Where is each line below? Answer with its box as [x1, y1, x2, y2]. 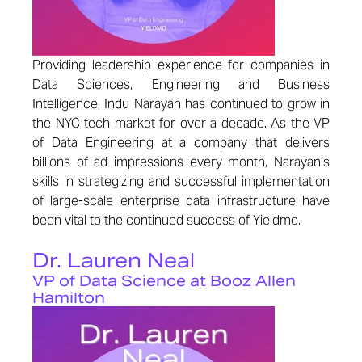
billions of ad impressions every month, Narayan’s [32, 154, 330, 170]
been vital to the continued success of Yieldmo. [32, 212, 301, 229]
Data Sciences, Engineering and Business [32, 76, 330, 93]
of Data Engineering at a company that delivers [32, 134, 330, 151]
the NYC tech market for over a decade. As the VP [32, 115, 330, 132]
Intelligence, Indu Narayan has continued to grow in [32, 95, 330, 112]
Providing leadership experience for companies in [32, 57, 330, 74]
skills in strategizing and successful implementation [32, 173, 330, 190]
